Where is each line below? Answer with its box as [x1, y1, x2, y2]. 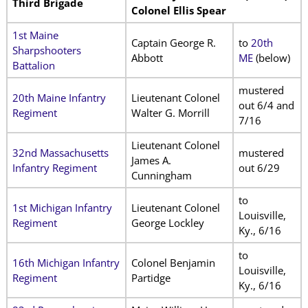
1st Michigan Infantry [12, 201, 112, 215]
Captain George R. [131, 36, 216, 50]
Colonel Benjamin [131, 256, 215, 270]
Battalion [12, 58, 55, 73]
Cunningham [131, 168, 192, 183]
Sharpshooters [12, 43, 81, 58]
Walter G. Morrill [131, 106, 210, 120]
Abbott [131, 51, 163, 65]
